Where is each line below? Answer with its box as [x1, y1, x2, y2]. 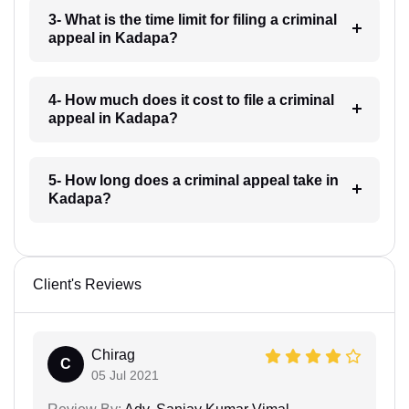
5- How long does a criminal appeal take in [47, 173, 339, 189]
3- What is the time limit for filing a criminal [47, 12, 337, 28]
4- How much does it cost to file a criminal [47, 92, 334, 109]
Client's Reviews [33, 277, 142, 293]
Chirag [91, 347, 135, 363]
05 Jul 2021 [91, 368, 159, 383]
